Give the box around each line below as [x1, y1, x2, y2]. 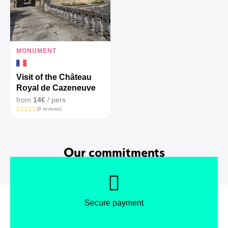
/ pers [45, 96, 66, 104]
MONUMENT [16, 47, 56, 55]
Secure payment [84, 198, 144, 208]
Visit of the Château [16, 73, 92, 82]
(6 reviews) [36, 106, 62, 112]
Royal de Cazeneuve [16, 83, 96, 93]
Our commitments [63, 144, 165, 160]
